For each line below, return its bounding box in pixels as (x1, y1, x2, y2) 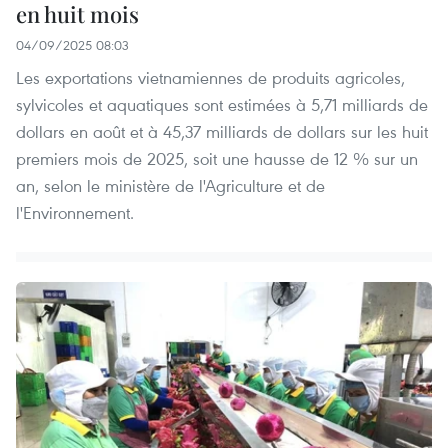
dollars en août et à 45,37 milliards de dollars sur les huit (16, 119, 428, 143)
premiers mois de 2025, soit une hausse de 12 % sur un (16, 146, 418, 170)
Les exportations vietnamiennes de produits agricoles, (16, 65, 405, 89)
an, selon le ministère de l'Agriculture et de (16, 173, 325, 197)
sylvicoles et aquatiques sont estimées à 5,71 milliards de (16, 92, 428, 116)
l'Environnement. (16, 200, 134, 224)
